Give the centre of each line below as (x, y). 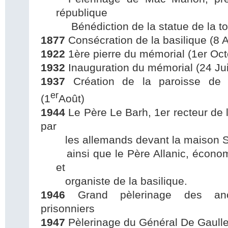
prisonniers (68, 209)
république (82, 13)
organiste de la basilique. (122, 181)
